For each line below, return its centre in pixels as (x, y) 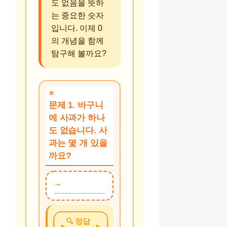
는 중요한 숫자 (78, 15)
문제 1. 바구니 (76, 105)
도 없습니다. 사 (78, 130)
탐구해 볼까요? (79, 53)
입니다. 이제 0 (77, 28)
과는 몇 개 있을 (78, 143)
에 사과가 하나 (77, 118)
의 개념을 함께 (78, 41)
